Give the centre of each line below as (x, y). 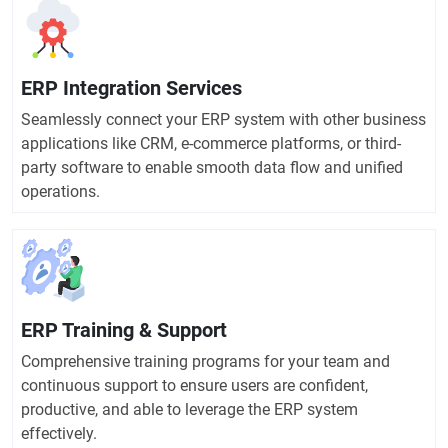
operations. (60, 192)
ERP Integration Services (131, 88)
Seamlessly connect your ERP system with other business (223, 120)
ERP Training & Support (124, 330)
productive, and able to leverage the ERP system (189, 410)
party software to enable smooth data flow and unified (212, 168)
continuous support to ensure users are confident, (194, 386)
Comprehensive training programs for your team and (205, 362)
